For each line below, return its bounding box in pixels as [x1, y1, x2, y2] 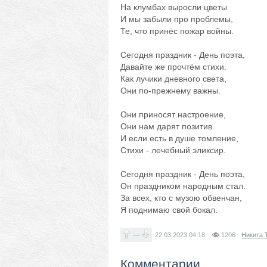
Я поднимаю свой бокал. [120, 205, 218, 215]
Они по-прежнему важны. [120, 86, 221, 95]
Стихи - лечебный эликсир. [120, 145, 226, 155]
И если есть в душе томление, [120, 133, 238, 143]
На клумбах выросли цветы [120, 2, 227, 12]
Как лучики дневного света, [120, 74, 226, 83]
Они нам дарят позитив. [120, 122, 215, 131]
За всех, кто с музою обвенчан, [120, 193, 242, 203]
